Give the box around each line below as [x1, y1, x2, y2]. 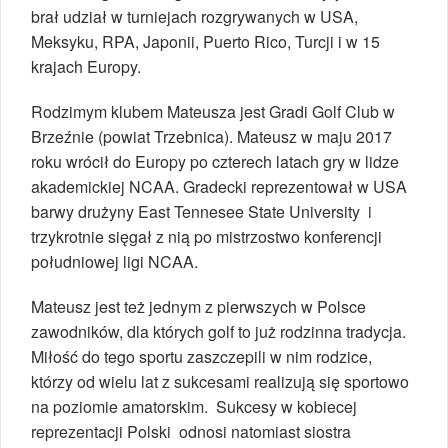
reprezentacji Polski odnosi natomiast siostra [31, 420, 351, 444]
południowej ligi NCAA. [31, 250, 198, 274]
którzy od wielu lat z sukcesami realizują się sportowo [31, 370, 409, 394]
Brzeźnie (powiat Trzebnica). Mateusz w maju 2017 [31, 125, 392, 149]
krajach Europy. [31, 55, 141, 79]
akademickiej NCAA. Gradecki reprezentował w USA [31, 175, 407, 199]
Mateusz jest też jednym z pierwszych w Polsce [31, 295, 366, 319]
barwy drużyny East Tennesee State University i [31, 200, 372, 224]
